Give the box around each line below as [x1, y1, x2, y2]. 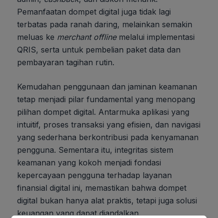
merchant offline [57, 32, 116, 42]
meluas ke [17, 32, 57, 42]
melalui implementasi [116, 32, 195, 42]
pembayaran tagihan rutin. [17, 57, 114, 67]
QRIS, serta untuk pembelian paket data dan [17, 44, 181, 54]
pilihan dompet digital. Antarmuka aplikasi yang [17, 107, 189, 117]
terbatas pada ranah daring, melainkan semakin [17, 19, 192, 29]
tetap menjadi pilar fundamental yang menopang [17, 94, 195, 104]
